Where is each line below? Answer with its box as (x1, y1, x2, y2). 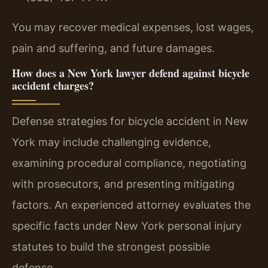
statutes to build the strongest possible (12, 240, 210, 254)
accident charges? (12, 78, 94, 94)
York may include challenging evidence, (12, 136, 211, 149)
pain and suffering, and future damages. (12, 41, 215, 54)
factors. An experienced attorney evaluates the (12, 199, 251, 212)
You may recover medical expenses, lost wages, (12, 20, 254, 33)
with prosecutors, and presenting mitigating (12, 178, 234, 191)
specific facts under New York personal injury (12, 220, 242, 233)
